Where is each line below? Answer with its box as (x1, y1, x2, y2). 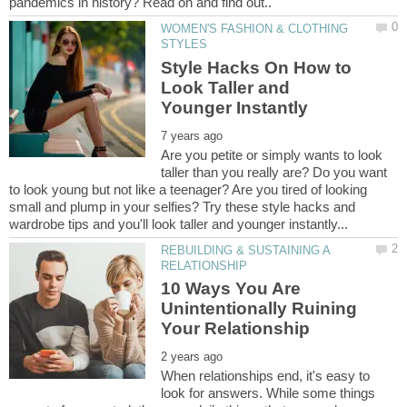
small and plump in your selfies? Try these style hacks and (9, 198, 355, 214)
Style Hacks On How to (161, 57, 352, 77)
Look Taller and (161, 77, 291, 97)
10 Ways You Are (161, 279, 302, 299)
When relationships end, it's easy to (161, 368, 371, 384)
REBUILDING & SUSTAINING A (161, 243, 331, 257)
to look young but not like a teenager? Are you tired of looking (9, 181, 367, 197)
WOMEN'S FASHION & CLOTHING (161, 22, 349, 36)
